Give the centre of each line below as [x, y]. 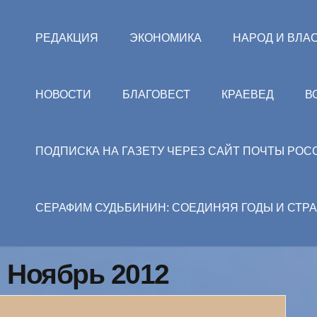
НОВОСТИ [63, 94]
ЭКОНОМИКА [166, 38]
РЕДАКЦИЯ [67, 38]
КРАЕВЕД [248, 94]
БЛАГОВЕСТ [156, 94]
